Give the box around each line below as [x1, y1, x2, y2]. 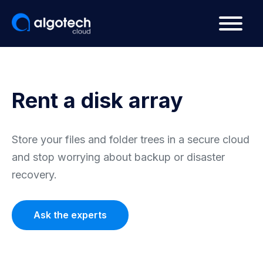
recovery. [12, 168, 60, 181]
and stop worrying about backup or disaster [12, 151, 225, 163]
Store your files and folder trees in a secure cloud [12, 133, 249, 146]
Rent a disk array [12, 87, 183, 113]
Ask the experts [33, 209, 107, 221]
